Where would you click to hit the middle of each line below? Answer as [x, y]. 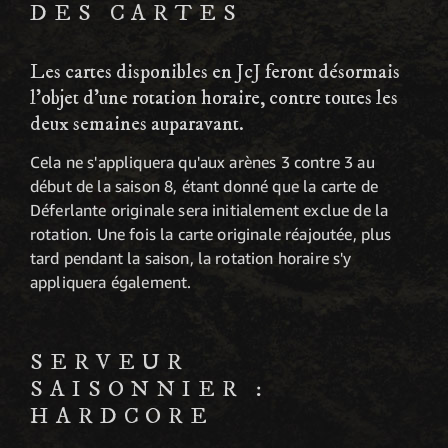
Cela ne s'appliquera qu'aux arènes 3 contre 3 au [202, 162]
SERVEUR [110, 363]
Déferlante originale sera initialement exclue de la [209, 210]
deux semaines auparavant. [137, 125]
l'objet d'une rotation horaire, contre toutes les [214, 99]
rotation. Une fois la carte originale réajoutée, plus [211, 234]
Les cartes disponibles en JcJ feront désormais [215, 73]
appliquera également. [111, 282]
